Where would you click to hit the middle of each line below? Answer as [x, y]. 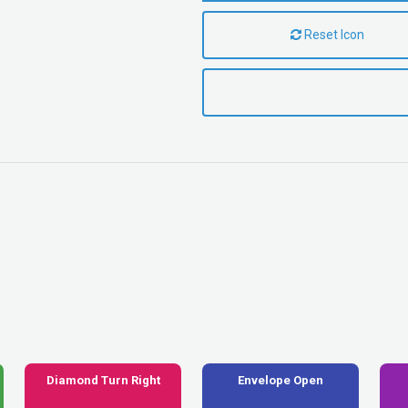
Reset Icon [333, 35]
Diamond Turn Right [103, 381]
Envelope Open [280, 381]
